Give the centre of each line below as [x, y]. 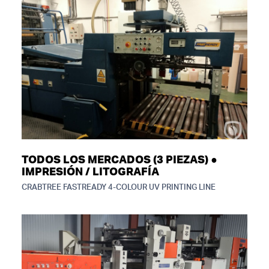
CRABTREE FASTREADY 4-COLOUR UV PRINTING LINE [119, 188]
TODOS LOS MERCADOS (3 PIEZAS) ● [119, 160]
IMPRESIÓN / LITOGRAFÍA [90, 172]
